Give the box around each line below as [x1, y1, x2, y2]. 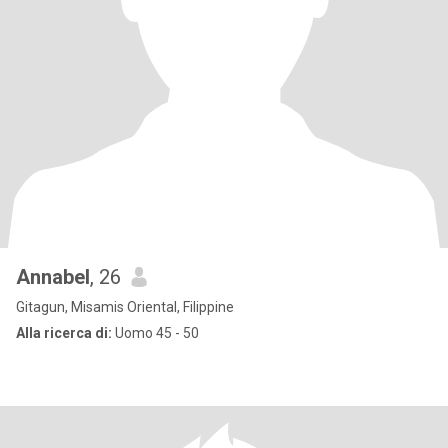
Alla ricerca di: [16, 325, 112, 341]
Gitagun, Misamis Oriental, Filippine [16, 299, 234, 315]
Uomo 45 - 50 [112, 325, 199, 341]
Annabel [16, 265, 90, 289]
